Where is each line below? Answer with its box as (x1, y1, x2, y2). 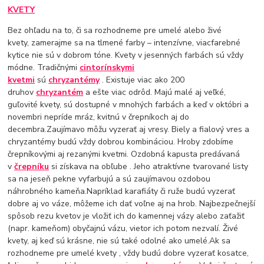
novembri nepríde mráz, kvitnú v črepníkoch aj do (8, 111, 190, 123)
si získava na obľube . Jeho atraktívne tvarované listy (49, 161, 249, 173)
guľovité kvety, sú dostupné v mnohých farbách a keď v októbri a (8, 99, 249, 111)
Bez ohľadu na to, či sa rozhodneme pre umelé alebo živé (8, 25, 222, 37)
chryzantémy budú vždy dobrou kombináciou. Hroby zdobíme (8, 136, 234, 148)
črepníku (14, 161, 49, 173)
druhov (8, 87, 37, 98)
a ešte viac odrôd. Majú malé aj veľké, (83, 87, 226, 98)
